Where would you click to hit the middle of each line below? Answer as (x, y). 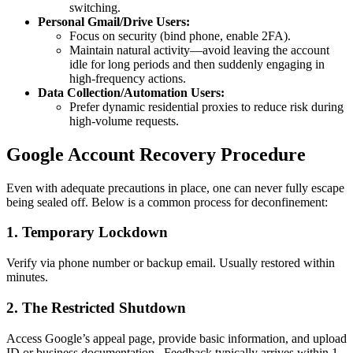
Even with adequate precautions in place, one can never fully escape (175, 188)
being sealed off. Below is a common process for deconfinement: (167, 202)
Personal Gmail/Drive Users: (114, 21)
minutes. (27, 277)
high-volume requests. (124, 121)
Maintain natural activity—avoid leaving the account (199, 50)
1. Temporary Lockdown (87, 232)
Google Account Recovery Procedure (156, 154)
